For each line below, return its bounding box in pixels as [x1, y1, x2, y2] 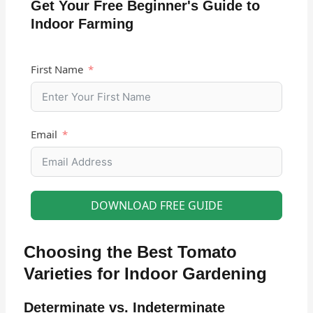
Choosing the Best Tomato [23, 242, 237, 261]
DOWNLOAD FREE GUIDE [90, 197, 223, 213]
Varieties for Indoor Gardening [23, 263, 267, 283]
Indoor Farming [30, 15, 133, 31]
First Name [30, 61, 83, 76]
